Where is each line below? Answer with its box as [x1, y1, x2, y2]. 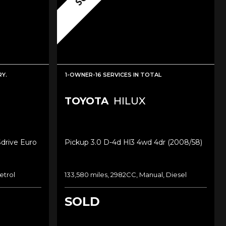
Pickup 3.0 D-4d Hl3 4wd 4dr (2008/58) [64, 137, 202, 147]
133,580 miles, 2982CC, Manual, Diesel [64, 170, 187, 179]
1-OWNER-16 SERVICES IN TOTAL [65, 71, 161, 78]
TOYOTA [64, 94, 108, 107]
